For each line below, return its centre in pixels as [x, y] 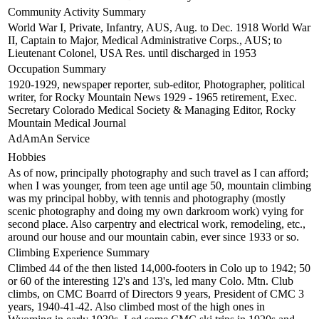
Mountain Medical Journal [67, 122]
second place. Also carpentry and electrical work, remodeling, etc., [157, 224]
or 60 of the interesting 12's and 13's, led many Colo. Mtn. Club [151, 281]
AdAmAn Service [49, 138]
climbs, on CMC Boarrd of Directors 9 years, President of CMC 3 [156, 293]
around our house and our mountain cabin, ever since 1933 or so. [153, 236]
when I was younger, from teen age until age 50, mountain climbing [159, 185]
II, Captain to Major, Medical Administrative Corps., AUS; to [145, 40]
